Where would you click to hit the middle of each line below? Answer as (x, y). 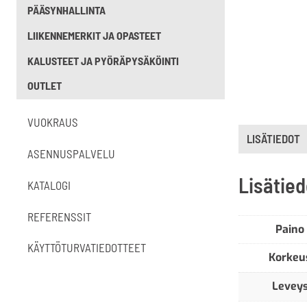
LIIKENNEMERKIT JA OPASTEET (94, 35)
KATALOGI (49, 185)
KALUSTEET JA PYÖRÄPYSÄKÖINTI (103, 60)
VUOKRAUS (53, 122)
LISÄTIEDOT (273, 139)
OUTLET (45, 86)
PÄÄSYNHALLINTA (66, 10)
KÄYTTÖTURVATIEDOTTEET (87, 248)
